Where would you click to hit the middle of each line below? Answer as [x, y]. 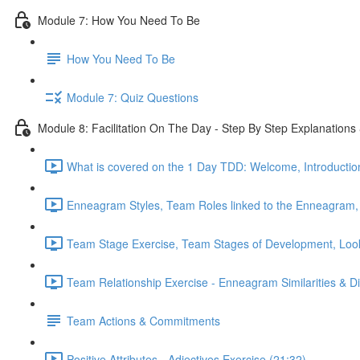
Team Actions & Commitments [143, 320]
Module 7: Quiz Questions [133, 97]
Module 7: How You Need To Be [119, 20]
